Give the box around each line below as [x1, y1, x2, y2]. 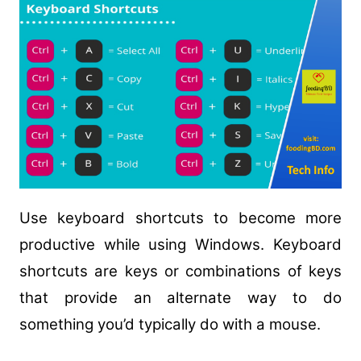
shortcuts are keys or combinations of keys [19, 261, 342, 280]
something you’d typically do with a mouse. [19, 314, 321, 334]
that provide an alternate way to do [19, 288, 342, 307]
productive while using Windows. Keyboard [19, 234, 342, 254]
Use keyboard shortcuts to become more [19, 208, 342, 227]
